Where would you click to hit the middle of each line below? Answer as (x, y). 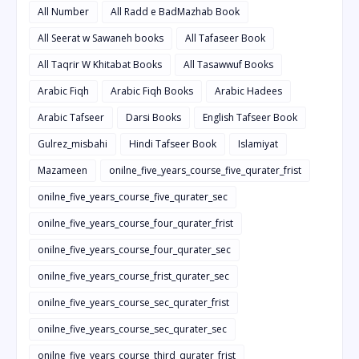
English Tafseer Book (250, 118)
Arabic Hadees (248, 91)
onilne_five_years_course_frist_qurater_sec (133, 276)
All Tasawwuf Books (228, 65)
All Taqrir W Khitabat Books (100, 65)
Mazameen (63, 171)
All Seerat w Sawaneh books (101, 38)
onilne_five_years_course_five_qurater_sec (133, 197)
